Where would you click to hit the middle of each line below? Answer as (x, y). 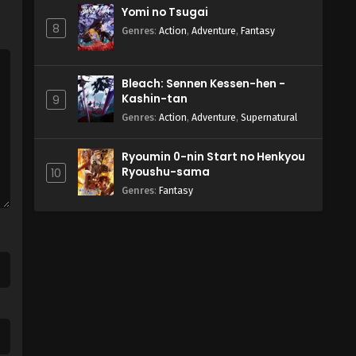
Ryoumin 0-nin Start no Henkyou (213, 157)
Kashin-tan (155, 99)
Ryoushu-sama (166, 172)
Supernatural (269, 117)
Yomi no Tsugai (165, 12)
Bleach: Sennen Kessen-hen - (203, 84)
